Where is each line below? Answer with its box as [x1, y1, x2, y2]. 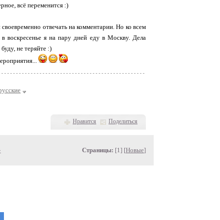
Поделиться [109, 118, 137, 125]
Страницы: [82, 146, 113, 154]
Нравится [73, 118, 96, 125]
